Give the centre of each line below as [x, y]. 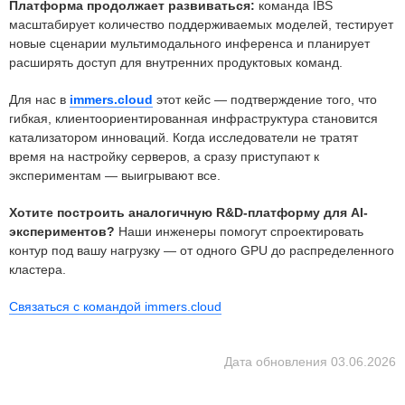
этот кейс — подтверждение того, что [267, 99]
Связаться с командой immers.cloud [115, 306]
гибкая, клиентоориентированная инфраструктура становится [193, 118]
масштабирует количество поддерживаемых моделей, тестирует [201, 24]
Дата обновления [278, 362]
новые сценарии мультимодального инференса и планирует [189, 43]
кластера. [38, 269]
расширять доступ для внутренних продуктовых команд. [176, 62]
